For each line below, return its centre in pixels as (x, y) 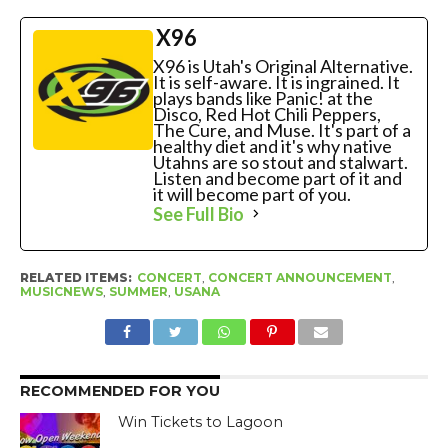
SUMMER (138, 291)
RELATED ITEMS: (75, 277)
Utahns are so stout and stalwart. (280, 161)
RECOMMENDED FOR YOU (119, 390)
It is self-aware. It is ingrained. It (276, 81)
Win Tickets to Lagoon (201, 421)
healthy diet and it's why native (272, 145)
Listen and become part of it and (277, 177)
